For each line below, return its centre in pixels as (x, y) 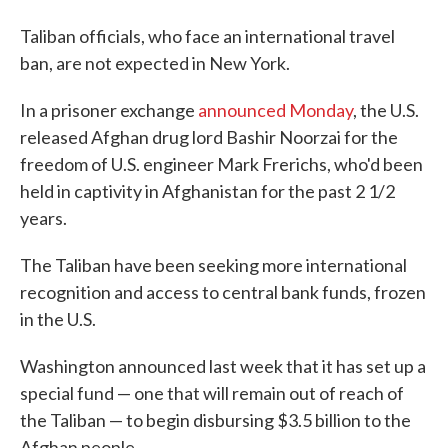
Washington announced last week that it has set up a (223, 366)
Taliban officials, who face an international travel (207, 36)
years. (43, 218)
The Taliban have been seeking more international (213, 265)
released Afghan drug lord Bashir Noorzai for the (209, 137)
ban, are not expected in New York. (155, 63)
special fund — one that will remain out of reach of (212, 393)
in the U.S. (58, 319)
